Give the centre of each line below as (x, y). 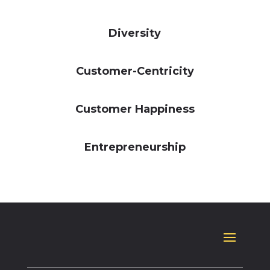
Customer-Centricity (135, 71)
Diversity (135, 33)
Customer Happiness (135, 109)
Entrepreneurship (135, 147)
